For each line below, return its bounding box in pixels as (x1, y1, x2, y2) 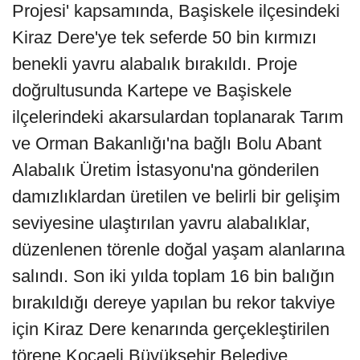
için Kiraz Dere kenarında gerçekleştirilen (12, 319, 329, 340)
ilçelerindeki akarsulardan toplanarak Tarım (12, 107, 343, 128)
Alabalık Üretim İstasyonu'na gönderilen (12, 160, 319, 181)
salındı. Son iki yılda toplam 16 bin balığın (12, 266, 334, 287)
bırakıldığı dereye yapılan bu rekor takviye (12, 292, 335, 313)
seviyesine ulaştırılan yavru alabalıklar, (12, 213, 310, 234)
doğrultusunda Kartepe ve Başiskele (12, 80, 292, 101)
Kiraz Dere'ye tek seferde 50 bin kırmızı (12, 27, 317, 48)
